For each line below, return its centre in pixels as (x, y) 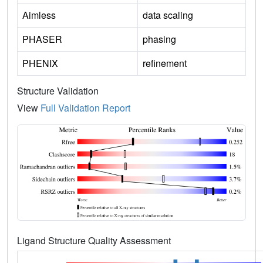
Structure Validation (58, 90)
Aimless (39, 15)
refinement (165, 63)
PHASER (42, 39)
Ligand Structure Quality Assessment (95, 241)
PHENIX (40, 63)
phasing (159, 39)
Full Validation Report (85, 107)
